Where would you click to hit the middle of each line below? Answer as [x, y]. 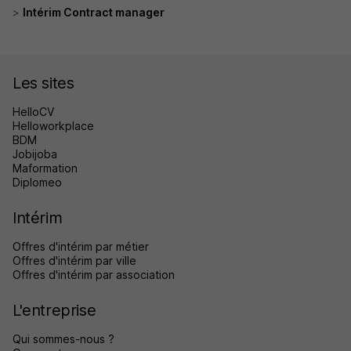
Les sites [43, 83]
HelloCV [33, 112]
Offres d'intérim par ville [74, 261]
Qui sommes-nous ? [63, 339]
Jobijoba [35, 154]
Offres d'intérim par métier [81, 247]
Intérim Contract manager [94, 13]
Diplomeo [37, 183]
